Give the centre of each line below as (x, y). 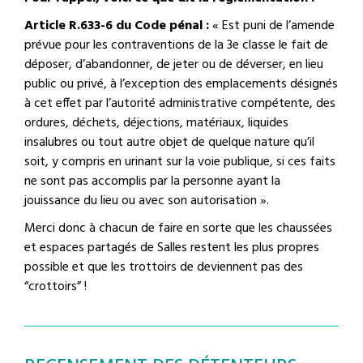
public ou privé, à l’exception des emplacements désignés (181, 84)
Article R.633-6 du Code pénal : (117, 26)
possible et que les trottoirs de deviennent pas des (164, 267)
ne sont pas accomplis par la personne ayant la (152, 181)
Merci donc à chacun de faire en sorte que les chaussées (178, 228)
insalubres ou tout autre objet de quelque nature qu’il (169, 142)
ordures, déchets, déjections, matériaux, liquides (156, 123)
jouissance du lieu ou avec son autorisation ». (147, 201)
